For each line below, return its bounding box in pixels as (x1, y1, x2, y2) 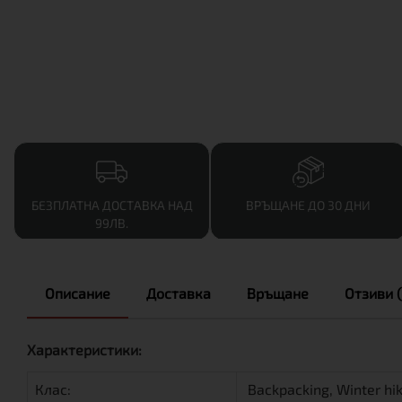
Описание (45, 284, 110, 301)
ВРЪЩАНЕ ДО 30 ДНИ (246, 197, 371, 213)
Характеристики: (27, 340, 142, 358)
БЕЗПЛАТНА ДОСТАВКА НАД (31, 197, 193, 213)
